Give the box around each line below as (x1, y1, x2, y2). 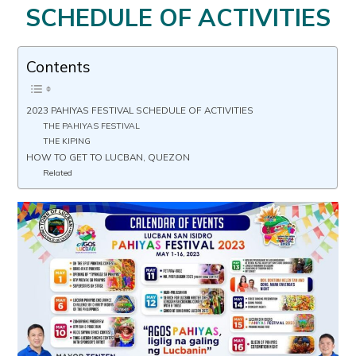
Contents (26, 56, 91, 76)
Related (42, 168, 72, 179)
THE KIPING (42, 136, 91, 147)
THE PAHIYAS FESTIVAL (42, 121, 140, 132)
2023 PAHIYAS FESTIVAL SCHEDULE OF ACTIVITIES (26, 104, 254, 117)
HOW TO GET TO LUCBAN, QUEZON (26, 151, 191, 164)
